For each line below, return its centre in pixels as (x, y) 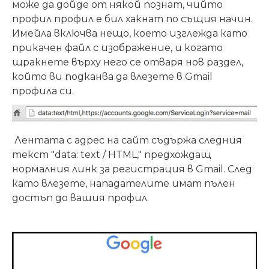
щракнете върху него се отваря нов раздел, (128, 62)
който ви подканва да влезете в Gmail (112, 76)
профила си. (43, 91)
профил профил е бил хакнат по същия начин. (132, 19)
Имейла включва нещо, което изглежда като (130, 33)
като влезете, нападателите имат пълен (124, 183)
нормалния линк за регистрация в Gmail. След (132, 169)
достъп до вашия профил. (80, 198)
